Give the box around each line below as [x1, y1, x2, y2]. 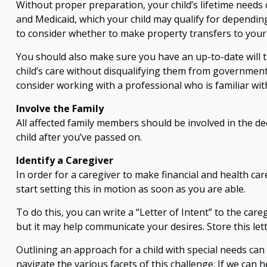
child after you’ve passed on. [15, 131, 142, 144]
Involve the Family [15, 102, 104, 116]
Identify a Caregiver [15, 154, 113, 167]
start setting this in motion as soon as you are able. [15, 182, 246, 196]
